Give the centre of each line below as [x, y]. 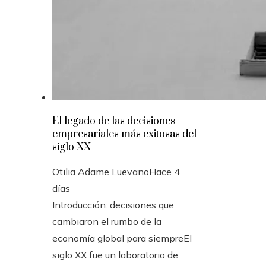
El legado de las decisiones [114, 121]
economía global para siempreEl [122, 238]
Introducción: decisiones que [113, 205]
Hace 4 [164, 172]
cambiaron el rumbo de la [107, 221]
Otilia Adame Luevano [101, 172]
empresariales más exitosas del [124, 134]
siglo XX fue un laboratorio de [115, 255]
